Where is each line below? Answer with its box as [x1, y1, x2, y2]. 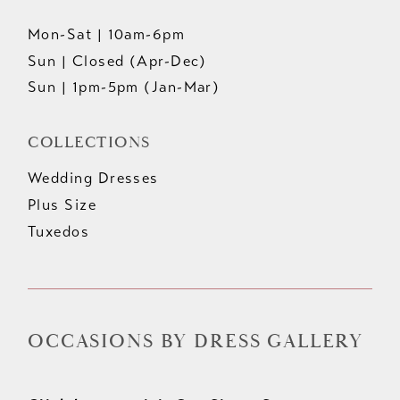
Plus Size [28, 196, 97, 215]
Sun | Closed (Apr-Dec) [28, 51, 207, 71]
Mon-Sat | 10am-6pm [28, 24, 186, 44]
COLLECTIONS [28, 132, 151, 154]
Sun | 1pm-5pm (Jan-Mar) [28, 78, 221, 97]
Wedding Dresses [28, 169, 159, 188]
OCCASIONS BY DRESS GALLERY [28, 329, 364, 355]
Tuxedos [28, 222, 90, 242]
